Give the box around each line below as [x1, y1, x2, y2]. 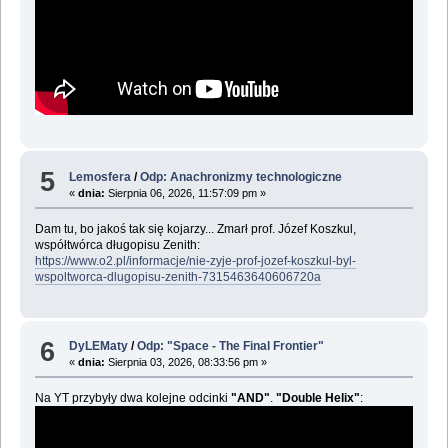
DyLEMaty [69, 339, 129, 354]
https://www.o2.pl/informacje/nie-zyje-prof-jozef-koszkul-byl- [34, 253, 356, 268]
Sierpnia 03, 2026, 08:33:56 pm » [105, 356, 268, 369]
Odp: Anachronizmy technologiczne [140, 169, 343, 184]
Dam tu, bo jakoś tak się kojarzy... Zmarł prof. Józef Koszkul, [34, 221, 356, 236]
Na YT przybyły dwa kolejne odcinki [34, 391, 231, 406]
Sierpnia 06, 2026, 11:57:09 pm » [105, 186, 267, 199]
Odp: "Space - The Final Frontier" [137, 339, 325, 354]
